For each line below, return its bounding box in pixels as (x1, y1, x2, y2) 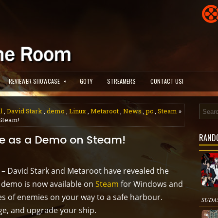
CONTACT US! (150, 77, 183, 85)
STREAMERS (107, 77, 136, 85)
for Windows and (119, 179, 183, 189)
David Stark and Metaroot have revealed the (7, 165, 169, 176)
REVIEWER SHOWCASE (9, 77, 60, 85)
